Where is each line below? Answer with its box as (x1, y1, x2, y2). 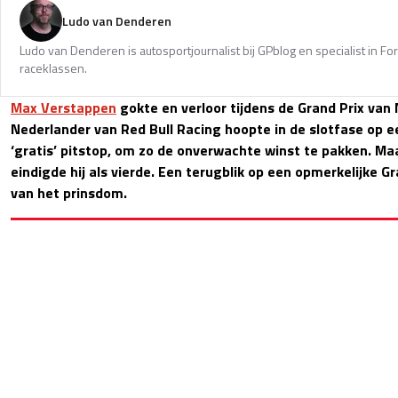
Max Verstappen (11, 96, 116, 118)
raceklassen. (20, 58, 90, 77)
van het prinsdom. (11, 181, 127, 203)
